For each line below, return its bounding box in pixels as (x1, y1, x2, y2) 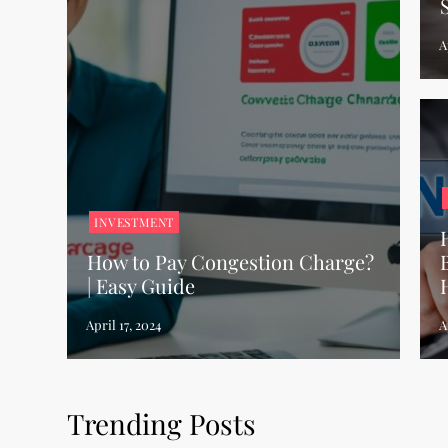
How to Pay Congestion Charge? (87, 248, 375, 275)
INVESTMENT (94, 214, 175, 230)
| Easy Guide (87, 272, 196, 299)
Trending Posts (67, 405, 257, 442)
